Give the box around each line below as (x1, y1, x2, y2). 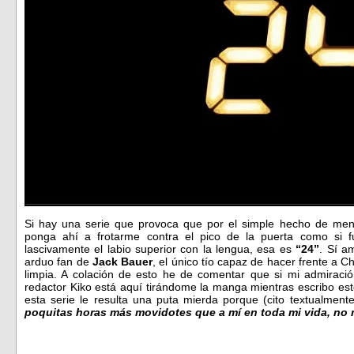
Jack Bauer (92, 255, 153, 269)
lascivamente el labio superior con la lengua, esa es (24, 243, 296, 256)
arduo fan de (24, 255, 92, 269)
